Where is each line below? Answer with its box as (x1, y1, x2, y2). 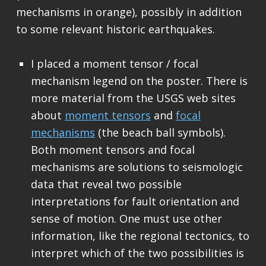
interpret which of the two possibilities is (30, 245, 244, 260)
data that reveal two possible (30, 176, 182, 191)
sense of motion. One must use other (30, 211, 222, 226)
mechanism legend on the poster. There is (30, 73, 248, 88)
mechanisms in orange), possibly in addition (15, 4, 242, 19)
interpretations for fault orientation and (30, 194, 239, 208)
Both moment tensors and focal (30, 142, 195, 157)
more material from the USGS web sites (30, 90, 236, 105)
